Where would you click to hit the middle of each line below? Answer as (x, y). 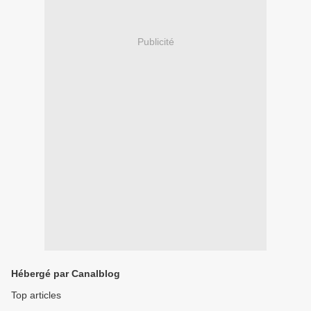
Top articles (36, 295)
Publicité (155, 42)
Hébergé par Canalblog (66, 274)
